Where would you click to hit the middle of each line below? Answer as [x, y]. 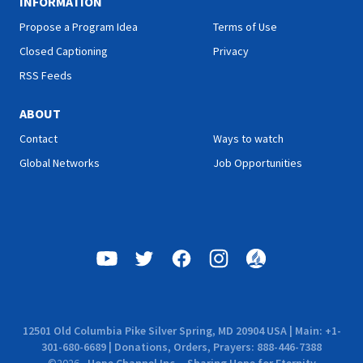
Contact [38, 139]
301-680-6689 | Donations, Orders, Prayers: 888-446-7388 [181, 347]
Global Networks [60, 163]
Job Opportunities [258, 163]
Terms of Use [245, 27]
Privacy [231, 51]
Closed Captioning [64, 51]
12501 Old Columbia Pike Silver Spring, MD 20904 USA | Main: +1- [181, 331]
